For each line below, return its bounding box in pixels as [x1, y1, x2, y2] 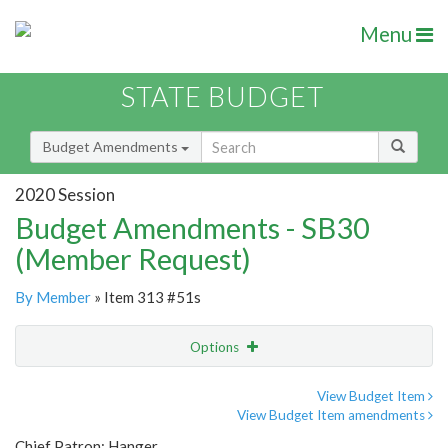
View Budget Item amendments [237, 407, 428, 424]
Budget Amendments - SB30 [15, 210, 370, 246]
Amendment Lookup [20, 421, 147, 439]
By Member [15, 288, 91, 307]
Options [190, 339, 242, 356]
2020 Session [15, 183, 115, 205]
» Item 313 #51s [91, 288, 201, 307]
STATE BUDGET [121, 80, 324, 114]
